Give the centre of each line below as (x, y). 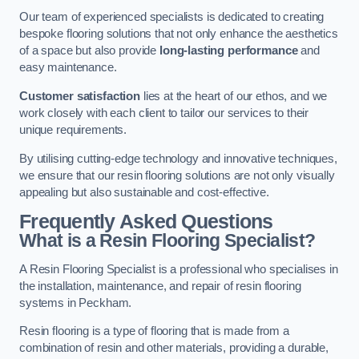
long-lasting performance (228, 51)
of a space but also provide (89, 51)
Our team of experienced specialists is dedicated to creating (172, 17)
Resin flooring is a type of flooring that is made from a (154, 331)
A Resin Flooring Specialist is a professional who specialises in (179, 269)
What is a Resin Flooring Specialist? (167, 241)
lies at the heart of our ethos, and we (234, 96)
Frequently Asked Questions (146, 222)
